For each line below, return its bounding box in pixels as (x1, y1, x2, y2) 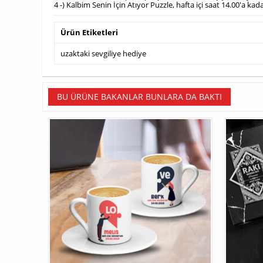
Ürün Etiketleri (60, 27, 118, 38)
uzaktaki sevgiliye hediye (60, 48, 146, 59)
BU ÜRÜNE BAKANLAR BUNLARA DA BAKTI (57, 91, 222, 103)
